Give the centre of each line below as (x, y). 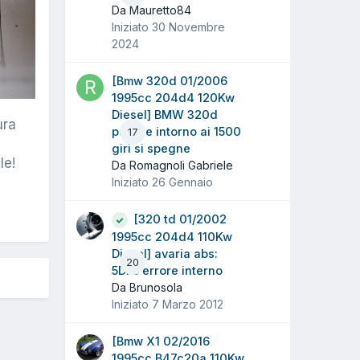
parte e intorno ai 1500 (176, 132)
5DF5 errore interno (167, 271)
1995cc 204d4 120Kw (173, 98)
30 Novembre (188, 27)
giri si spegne (151, 149)
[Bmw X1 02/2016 (161, 342)
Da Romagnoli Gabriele (172, 166)
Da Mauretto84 (151, 10)
